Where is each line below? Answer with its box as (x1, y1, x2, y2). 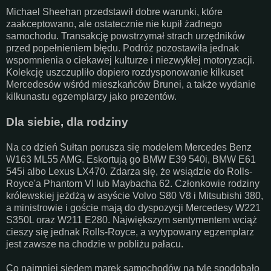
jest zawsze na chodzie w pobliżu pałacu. (6, 238, 183, 249)
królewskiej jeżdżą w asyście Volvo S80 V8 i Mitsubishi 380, (6, 190, 263, 201)
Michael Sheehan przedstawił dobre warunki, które (6, 6, 223, 17)
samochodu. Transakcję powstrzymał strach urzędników (6, 30, 245, 41)
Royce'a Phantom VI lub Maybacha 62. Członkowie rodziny (6, 178, 260, 189)
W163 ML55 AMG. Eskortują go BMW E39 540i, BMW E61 (6, 154, 256, 165)
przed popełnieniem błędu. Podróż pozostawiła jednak (6, 42, 239, 53)
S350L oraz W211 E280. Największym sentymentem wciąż (6, 214, 257, 225)
